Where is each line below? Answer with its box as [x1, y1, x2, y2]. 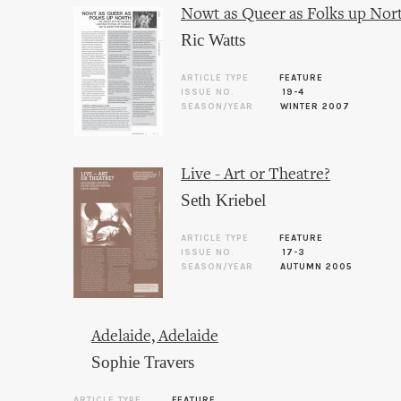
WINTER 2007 [280, 100, 350, 112]
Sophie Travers [91, 352, 194, 371]
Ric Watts [181, 30, 245, 49]
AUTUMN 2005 [280, 260, 353, 272]
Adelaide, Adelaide [91, 328, 218, 346]
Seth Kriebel [181, 190, 266, 209]
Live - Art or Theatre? [181, 166, 330, 183]
